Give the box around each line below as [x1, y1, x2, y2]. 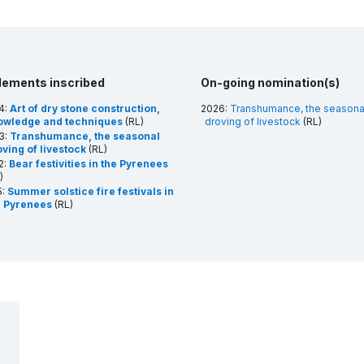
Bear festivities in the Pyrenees [8, 157, 168, 170]
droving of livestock [204, 115, 301, 128]
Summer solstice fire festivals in [6, 184, 174, 197]
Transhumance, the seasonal [9, 129, 160, 142]
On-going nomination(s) [200, 75, 340, 89]
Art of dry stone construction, [9, 102, 160, 115]
